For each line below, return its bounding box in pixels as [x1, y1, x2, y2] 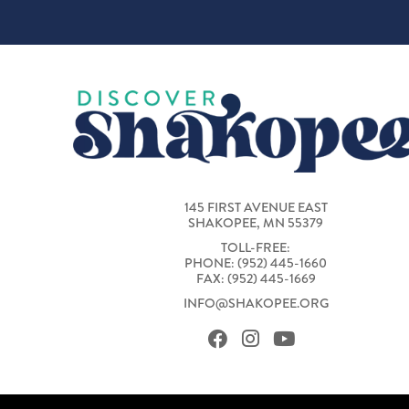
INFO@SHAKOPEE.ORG [183, 294, 329, 313]
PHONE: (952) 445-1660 [184, 254, 327, 273]
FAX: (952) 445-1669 [195, 269, 316, 288]
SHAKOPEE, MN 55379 [188, 214, 323, 233]
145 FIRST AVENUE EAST [184, 198, 328, 217]
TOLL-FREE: [221, 238, 290, 257]
